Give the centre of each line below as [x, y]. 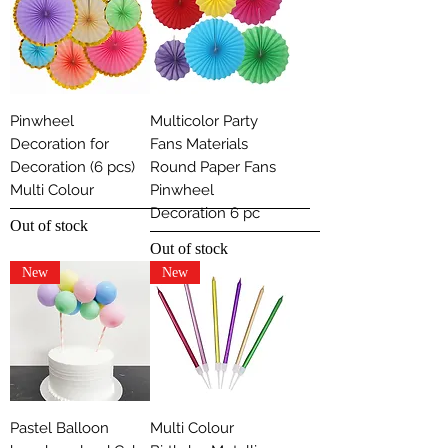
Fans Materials [199, 144]
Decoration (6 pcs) [72, 167]
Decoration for [59, 144]
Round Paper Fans [213, 167]
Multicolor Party [204, 121]
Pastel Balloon [59, 428]
